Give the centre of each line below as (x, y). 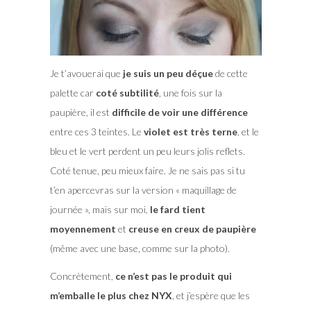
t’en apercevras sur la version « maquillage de (143, 190)
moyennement (83, 229)
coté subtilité (127, 93)
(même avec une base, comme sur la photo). (140, 249)
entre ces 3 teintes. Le (96, 132)
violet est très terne (190, 132)
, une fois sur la (190, 93)
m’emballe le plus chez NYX (111, 296)
